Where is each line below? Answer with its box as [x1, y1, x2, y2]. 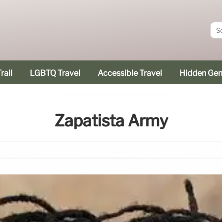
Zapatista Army [54, 111, 168, 131]
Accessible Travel [98, 68, 162, 78]
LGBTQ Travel [30, 68, 80, 78]
